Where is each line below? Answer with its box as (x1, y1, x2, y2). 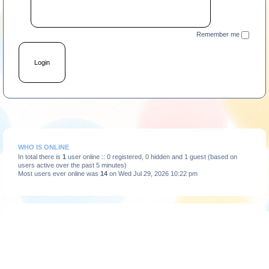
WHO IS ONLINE (17, 143, 69, 151)
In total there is (17, 153, 62, 160)
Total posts (17, 241, 52, 249)
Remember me (196, 31, 241, 38)
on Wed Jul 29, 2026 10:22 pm (107, 169, 198, 177)
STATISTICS (17, 230, 55, 238)
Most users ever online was (17, 169, 100, 177)
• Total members (117, 241, 169, 249)
